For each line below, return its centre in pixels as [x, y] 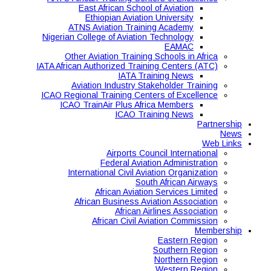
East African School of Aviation [136, 8]
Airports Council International [162, 153]
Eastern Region [188, 240]
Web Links [222, 143]
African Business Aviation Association [146, 201]
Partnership [220, 124]
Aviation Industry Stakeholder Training [145, 85]
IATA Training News [156, 76]
